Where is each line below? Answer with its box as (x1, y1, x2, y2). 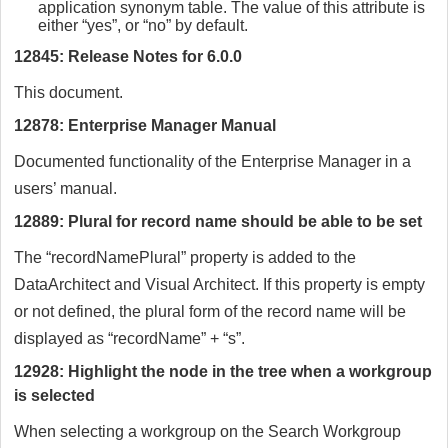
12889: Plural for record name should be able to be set (14, 213, 422, 231)
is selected (14, 387, 95, 405)
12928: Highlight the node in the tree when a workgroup (14, 363, 432, 381)
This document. (14, 84, 123, 102)
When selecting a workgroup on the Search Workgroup (14, 423, 401, 441)
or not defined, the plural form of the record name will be (14, 303, 406, 321)
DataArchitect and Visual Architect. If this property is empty (14, 276, 425, 294)
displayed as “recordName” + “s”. (14, 330, 245, 348)
